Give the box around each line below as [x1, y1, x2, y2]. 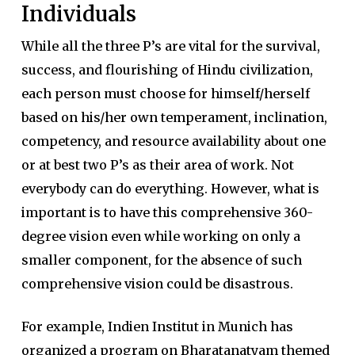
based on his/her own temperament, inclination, [21, 109, 327, 125]
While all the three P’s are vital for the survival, [21, 38, 320, 54]
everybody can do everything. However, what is [21, 181, 319, 197]
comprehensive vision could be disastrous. [21, 276, 293, 292]
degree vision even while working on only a [21, 228, 300, 244]
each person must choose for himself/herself [21, 86, 310, 101]
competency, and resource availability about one [21, 133, 326, 149]
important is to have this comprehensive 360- [21, 204, 313, 220]
